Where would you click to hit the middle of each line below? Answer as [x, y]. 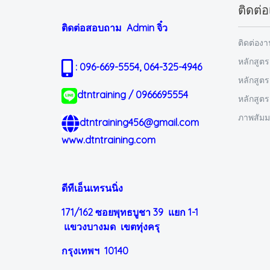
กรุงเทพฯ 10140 [95, 251]
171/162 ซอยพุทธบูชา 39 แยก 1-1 [131, 212]
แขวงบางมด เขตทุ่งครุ [113, 227]
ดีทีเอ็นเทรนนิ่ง [93, 188]
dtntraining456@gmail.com [139, 123]
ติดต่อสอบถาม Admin [109, 28]
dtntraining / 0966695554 [133, 95]
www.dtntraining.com [108, 140]
